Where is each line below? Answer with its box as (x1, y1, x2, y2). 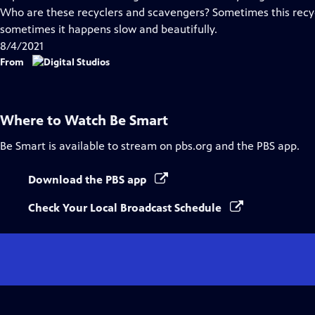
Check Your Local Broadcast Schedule (28, 201, 224, 214)
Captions (88, 5, 132, 18)
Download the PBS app (28, 173, 149, 186)
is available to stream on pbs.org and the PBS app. (46, 139, 300, 153)
